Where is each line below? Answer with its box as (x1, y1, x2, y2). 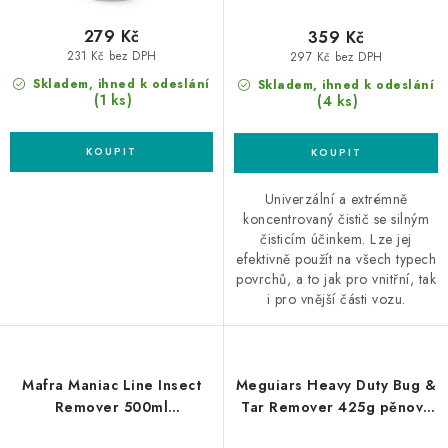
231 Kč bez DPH (66, 48, 157, 65)
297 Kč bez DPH (289, 49, 383, 66)
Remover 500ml (54, 396, 169, 417)
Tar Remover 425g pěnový (241, 396, 431, 417)
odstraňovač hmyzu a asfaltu (234, 418, 438, 439)
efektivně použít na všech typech (236, 248, 436, 269)
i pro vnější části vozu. (266, 288, 406, 309)
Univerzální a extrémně (264, 188, 408, 209)
